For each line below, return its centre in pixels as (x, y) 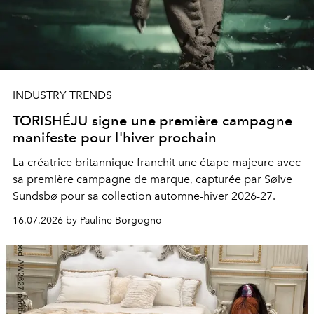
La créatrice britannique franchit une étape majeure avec (157, 162)
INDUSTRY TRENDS (62, 95)
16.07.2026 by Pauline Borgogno (87, 220)
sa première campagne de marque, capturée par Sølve (152, 179)
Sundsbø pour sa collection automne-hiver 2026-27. (144, 196)
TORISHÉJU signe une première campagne (152, 120)
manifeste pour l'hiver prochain (115, 137)
